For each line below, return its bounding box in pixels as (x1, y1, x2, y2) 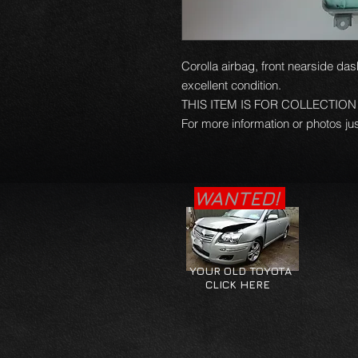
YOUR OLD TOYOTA (186, 264, 292, 277)
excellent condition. (181, 78, 284, 93)
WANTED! (194, 187, 285, 209)
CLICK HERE (186, 277, 270, 291)
